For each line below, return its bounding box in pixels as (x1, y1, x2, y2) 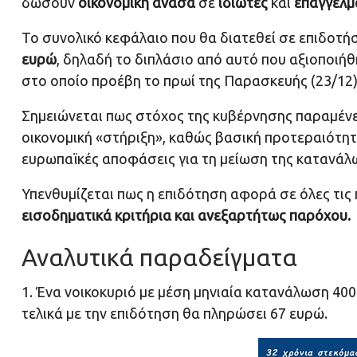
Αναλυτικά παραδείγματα (22, 244, 297, 272)
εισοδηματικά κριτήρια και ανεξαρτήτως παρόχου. (22, 207, 351, 224)
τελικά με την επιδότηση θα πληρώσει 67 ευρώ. (22, 305, 328, 322)
